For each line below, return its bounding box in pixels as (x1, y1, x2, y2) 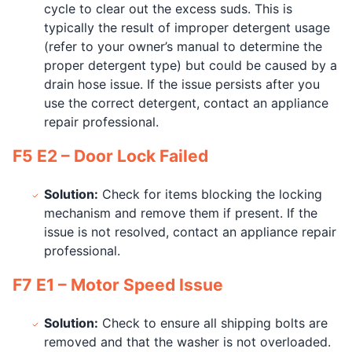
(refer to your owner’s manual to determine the (44, 38, 322, 54)
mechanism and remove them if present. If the (44, 205, 317, 221)
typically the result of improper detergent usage (44, 20, 330, 35)
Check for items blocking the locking (98, 186, 322, 202)
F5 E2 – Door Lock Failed (13, 146, 208, 166)
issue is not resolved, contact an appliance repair (44, 224, 336, 240)
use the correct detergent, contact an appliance (44, 95, 328, 111)
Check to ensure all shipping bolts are (98, 315, 328, 331)
